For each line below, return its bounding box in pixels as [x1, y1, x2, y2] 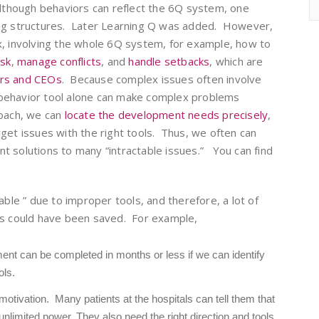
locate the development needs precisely [64, 108, 268, 122]
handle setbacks [128, 54, 210, 68]
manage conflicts [17, 54, 102, 68]
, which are [209, 54, 263, 68]
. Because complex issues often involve [61, 72, 262, 86]
